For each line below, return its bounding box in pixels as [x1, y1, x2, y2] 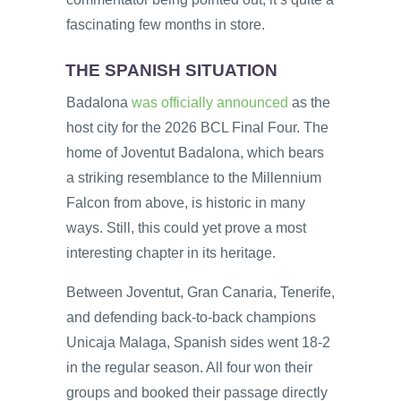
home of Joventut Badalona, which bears [66, 144, 324, 160]
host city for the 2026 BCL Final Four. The [66, 119, 328, 135]
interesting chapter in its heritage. [66, 244, 276, 260]
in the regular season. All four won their [66, 359, 312, 375]
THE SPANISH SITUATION [65, 61, 278, 81]
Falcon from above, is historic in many [66, 194, 305, 210]
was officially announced [132, 94, 288, 110]
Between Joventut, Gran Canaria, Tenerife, [66, 284, 335, 300]
